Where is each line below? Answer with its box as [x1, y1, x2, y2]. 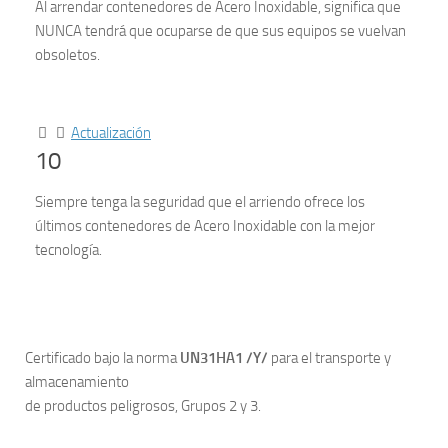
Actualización [71, 124, 151, 142]
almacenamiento [25, 373, 129, 391]
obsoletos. [35, 46, 100, 64]
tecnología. [35, 241, 102, 259]
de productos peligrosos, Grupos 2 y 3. [25, 397, 261, 415]
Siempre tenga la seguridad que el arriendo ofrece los [35, 193, 365, 211]
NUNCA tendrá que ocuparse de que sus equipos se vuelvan [35, 22, 406, 40]
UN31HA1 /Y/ [180, 349, 268, 367]
